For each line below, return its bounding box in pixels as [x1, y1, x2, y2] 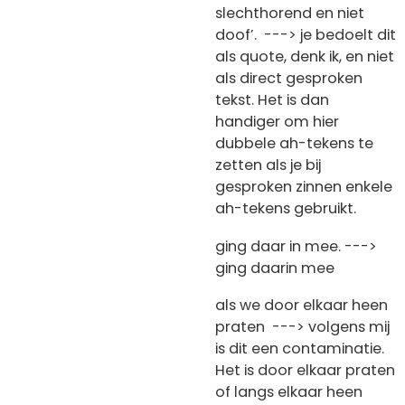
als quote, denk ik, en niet [215, 46, 394, 68]
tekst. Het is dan [215, 89, 329, 111]
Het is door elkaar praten [215, 360, 395, 381]
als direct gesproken [215, 68, 363, 89]
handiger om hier [215, 111, 339, 133]
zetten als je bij [215, 155, 321, 176]
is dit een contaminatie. [215, 338, 384, 360]
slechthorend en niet [215, 3, 364, 24]
